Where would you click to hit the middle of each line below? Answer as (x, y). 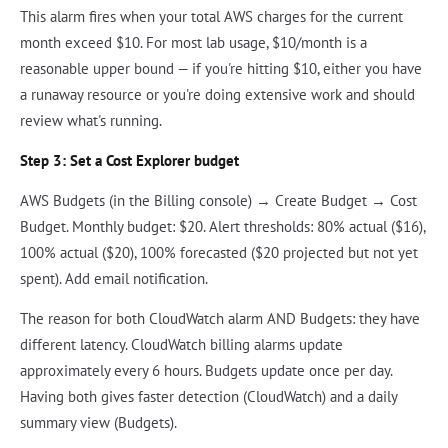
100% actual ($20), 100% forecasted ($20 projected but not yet (219, 253)
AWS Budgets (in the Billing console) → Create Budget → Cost (218, 201)
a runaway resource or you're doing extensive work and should (217, 95)
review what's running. (91, 121)
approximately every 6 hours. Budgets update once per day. (206, 371)
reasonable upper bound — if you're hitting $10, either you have (221, 69)
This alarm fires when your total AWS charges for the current (211, 17)
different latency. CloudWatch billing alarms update (181, 345)
